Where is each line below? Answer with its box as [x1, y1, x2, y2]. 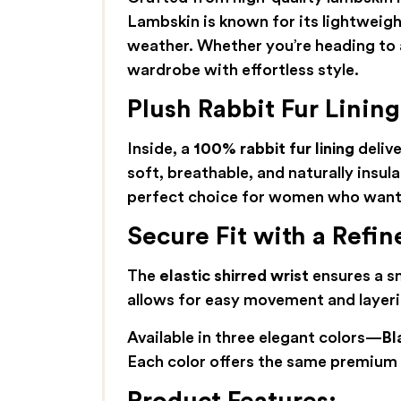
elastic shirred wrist [158, 268, 309, 285]
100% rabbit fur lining [192, 140, 354, 157]
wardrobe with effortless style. [126, 61, 359, 78]
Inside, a [126, 140, 193, 157]
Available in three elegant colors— [126, 328, 382, 346]
